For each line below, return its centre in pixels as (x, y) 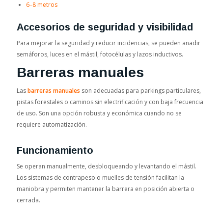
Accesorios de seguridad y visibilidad (105, 27)
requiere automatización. (52, 124)
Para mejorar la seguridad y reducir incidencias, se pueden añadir (108, 43)
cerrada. (28, 200)
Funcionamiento (55, 150)
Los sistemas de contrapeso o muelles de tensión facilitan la (100, 177)
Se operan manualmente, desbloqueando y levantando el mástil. (106, 166)
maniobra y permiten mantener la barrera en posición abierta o (105, 189)
